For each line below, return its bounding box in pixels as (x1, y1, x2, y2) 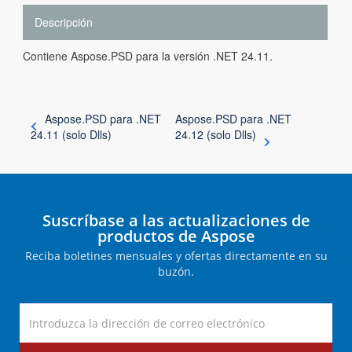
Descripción (35, 14, 93, 30)
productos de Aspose (97, 225, 255, 247)
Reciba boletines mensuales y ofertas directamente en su (24, 248, 328, 263)
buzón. (158, 264, 194, 279)
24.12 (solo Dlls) (175, 126, 256, 142)
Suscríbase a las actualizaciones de (42, 210, 310, 231)
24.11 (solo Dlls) (31, 126, 112, 142)
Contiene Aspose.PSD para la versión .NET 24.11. (23, 48, 273, 64)
